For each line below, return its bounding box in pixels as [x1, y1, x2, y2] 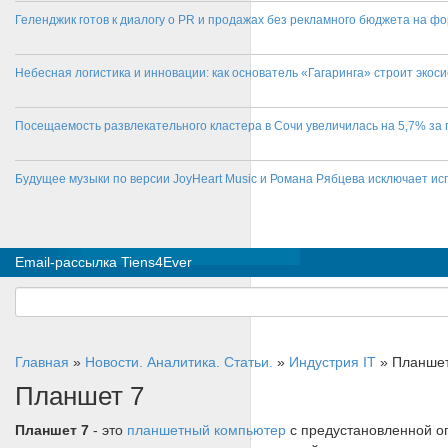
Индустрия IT [289, 354, 376, 370]
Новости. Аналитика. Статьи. [85, 354, 273, 370]
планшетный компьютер [127, 422, 286, 438]
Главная [15, 354, 69, 370]
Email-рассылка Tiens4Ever [15, 254, 192, 270]
